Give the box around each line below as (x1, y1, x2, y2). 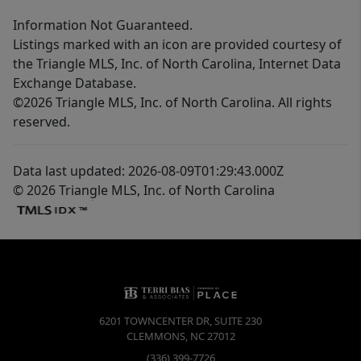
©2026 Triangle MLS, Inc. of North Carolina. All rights (13, 93, 332, 111)
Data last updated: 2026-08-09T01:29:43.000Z (13, 161, 284, 180)
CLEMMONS (126, 329, 185, 344)
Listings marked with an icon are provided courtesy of (13, 35, 342, 53)
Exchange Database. (13, 73, 136, 92)
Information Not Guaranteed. (13, 15, 193, 34)
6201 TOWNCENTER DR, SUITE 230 (99, 313, 262, 329)
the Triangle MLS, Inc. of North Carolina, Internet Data (13, 54, 341, 73)
